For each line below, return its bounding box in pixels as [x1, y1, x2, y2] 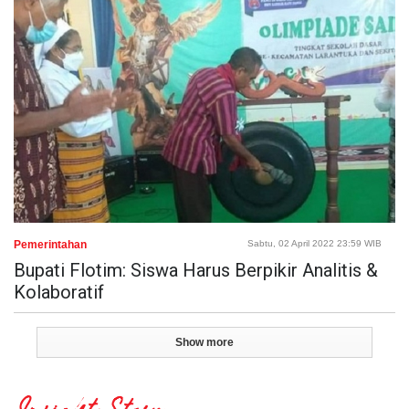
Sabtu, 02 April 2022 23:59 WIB [247, 238, 382, 249]
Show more [175, 336, 234, 350]
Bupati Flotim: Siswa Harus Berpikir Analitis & [14, 259, 378, 282]
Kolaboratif [14, 281, 104, 304]
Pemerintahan [14, 238, 87, 252]
